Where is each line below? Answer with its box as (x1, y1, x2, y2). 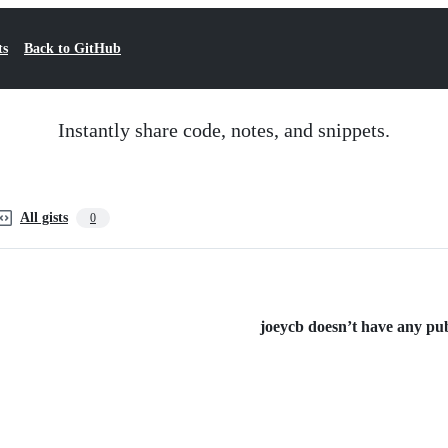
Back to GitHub (24, 41, 121, 56)
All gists (20, 210, 68, 225)
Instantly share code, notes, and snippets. (58, 119, 390, 141)
